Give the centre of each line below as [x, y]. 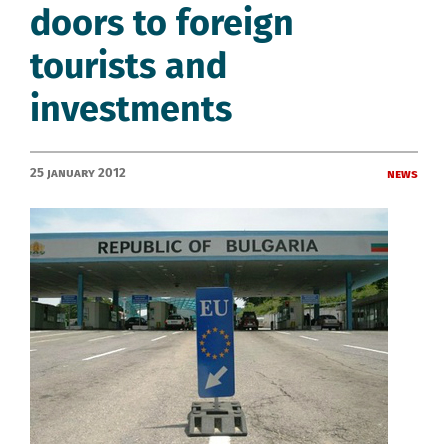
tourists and [128, 65]
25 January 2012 [78, 172]
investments [131, 108]
